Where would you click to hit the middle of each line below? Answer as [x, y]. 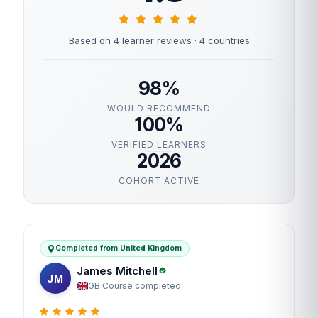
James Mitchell [117, 270]
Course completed [142, 285]
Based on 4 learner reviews [131, 40]
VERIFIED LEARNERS [159, 144]
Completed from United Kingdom [119, 248]
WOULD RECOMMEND [159, 108]
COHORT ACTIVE [159, 181]
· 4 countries [222, 40]
